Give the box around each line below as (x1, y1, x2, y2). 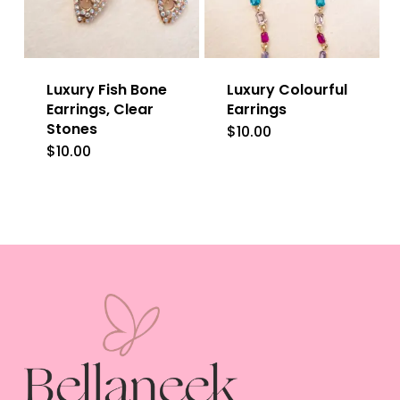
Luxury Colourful (226, 79, 347, 101)
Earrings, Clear (46, 99, 154, 121)
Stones (46, 119, 97, 140)
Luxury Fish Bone (46, 79, 167, 101)
